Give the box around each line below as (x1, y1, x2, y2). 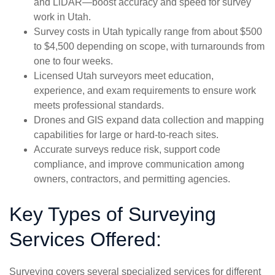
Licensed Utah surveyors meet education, (34, 71, 214, 81)
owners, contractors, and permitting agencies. (34, 174, 230, 184)
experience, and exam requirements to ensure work (34, 85, 256, 96)
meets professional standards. (34, 100, 164, 110)
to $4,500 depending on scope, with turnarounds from (34, 41, 265, 52)
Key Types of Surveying (9, 203, 216, 225)
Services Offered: (9, 228, 161, 250)
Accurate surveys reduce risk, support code (34, 144, 220, 155)
